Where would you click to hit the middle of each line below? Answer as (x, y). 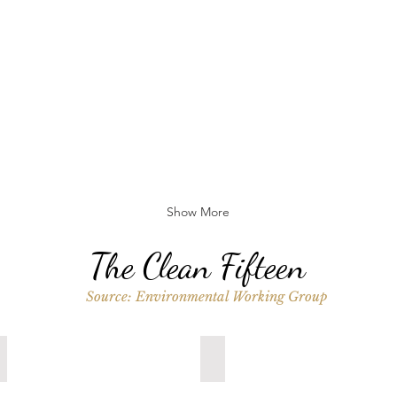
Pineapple (244, 358)
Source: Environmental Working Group (206, 296)
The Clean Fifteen (198, 266)
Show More (198, 212)
